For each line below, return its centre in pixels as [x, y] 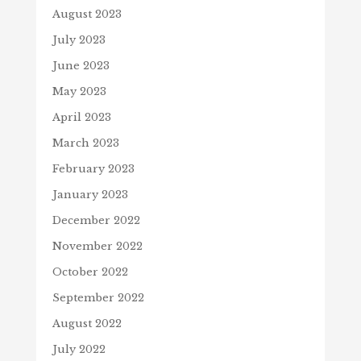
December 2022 [96, 221]
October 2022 [90, 272]
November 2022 [97, 247]
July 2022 [79, 350]
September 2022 [98, 298]
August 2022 [87, 324]
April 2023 [81, 118]
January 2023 [90, 195]
